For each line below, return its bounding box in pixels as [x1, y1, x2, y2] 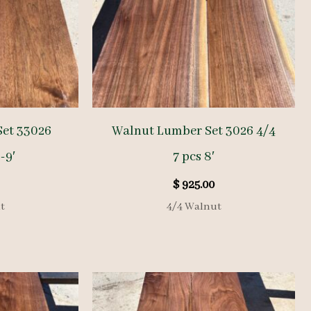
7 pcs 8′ [173, 149, 215, 166]
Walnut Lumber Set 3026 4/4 [112, 123, 276, 140]
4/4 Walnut [166, 200, 221, 215]
